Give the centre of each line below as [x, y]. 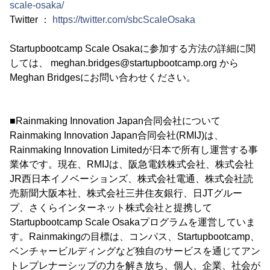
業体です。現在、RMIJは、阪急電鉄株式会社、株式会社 [132, 164]
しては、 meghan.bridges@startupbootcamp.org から [124, 63]
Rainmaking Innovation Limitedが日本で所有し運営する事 [134, 150]
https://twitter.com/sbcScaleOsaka [124, 20]
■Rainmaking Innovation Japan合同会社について [115, 121]
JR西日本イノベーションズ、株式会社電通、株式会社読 [131, 179]
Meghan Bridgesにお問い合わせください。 [103, 77]
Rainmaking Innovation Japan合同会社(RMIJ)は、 [117, 135]
